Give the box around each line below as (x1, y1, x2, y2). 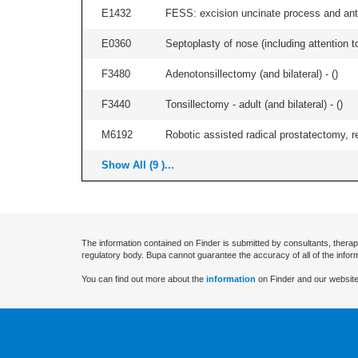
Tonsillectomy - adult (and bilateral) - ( (165, 98, 340, 110)
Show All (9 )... (101, 159, 174, 171)
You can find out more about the (82, 274, 206, 284)
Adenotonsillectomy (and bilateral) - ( (165, 68, 335, 80)
